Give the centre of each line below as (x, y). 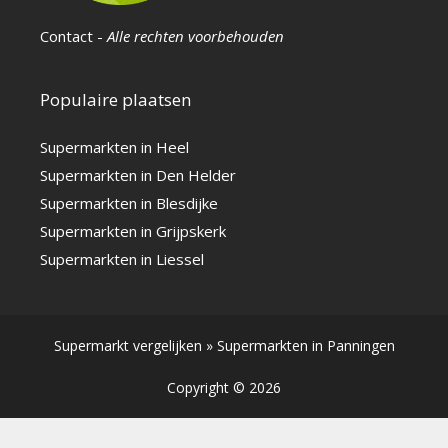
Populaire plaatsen (115, 100)
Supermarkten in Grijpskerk (133, 231)
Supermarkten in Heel (114, 147)
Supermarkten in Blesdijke (129, 203)
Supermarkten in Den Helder (138, 175)
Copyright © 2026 (224, 388)
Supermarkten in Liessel (122, 259)
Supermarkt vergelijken (127, 346)
